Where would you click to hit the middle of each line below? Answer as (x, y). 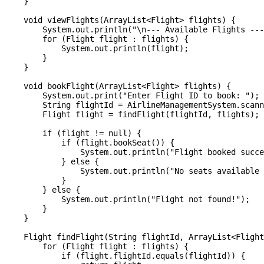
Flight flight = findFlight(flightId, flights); (132, 115)
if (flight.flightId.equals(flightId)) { (125, 256)
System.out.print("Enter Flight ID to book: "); (132, 96)
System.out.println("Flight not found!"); (127, 199)
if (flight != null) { (73, 133)
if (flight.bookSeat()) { (90, 143)
